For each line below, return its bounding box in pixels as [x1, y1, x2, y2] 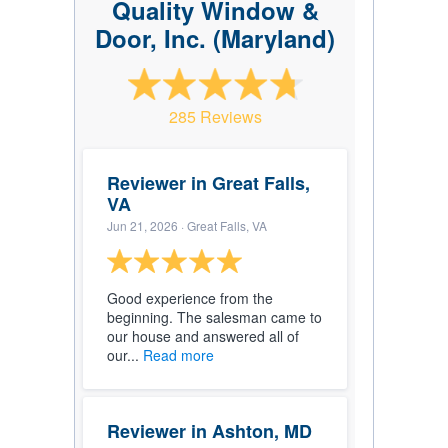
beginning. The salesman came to [107, 307, 322, 328]
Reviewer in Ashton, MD [107, 418, 312, 445]
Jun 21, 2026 [107, 217, 178, 235]
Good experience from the [107, 288, 273, 309]
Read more [143, 345, 214, 366]
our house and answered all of [107, 326, 299, 347]
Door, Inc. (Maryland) [95, 21, 335, 56]
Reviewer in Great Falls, [107, 170, 310, 197]
